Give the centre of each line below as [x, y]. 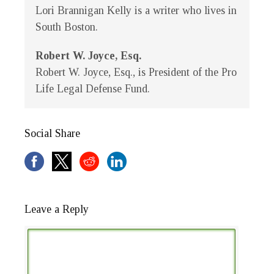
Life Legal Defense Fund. [93, 89]
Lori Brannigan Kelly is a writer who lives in [136, 11]
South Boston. [67, 27]
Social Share [52, 134]
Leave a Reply [57, 209]
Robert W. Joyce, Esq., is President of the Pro [136, 72]
